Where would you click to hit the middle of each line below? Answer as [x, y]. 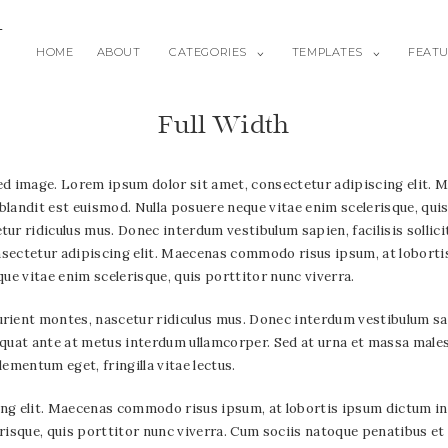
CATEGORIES [208, 52]
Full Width [224, 124]
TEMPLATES [327, 52]
